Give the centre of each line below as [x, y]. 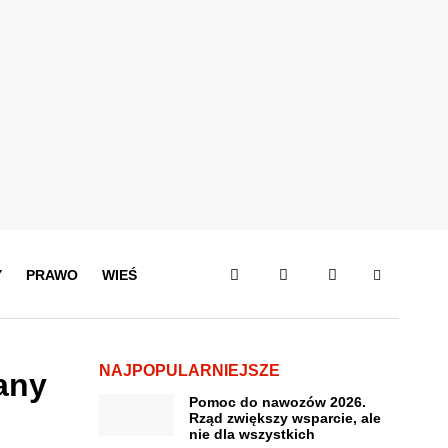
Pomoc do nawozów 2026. [277, 402]
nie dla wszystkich [251, 434]
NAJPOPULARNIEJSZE [189, 370]
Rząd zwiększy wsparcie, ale [284, 418]
